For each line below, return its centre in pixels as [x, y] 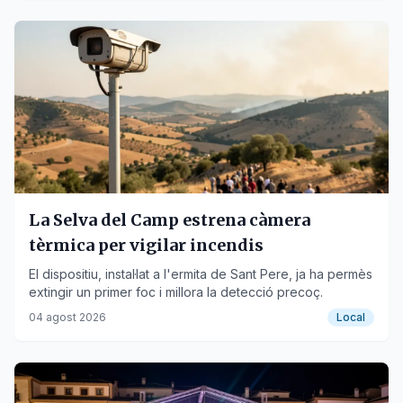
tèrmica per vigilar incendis [146, 245]
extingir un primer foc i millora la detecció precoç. [176, 292]
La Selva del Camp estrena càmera [170, 220]
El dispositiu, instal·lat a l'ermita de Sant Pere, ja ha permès [201, 274]
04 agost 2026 [67, 317]
